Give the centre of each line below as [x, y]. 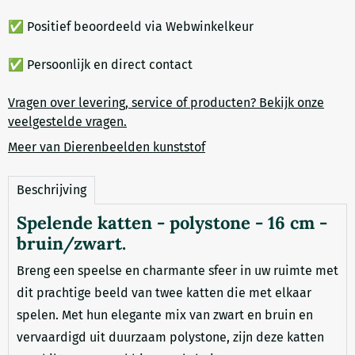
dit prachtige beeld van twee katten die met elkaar [164, 292]
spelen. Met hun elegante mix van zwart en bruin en [165, 315]
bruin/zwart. [71, 243]
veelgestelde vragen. [67, 121]
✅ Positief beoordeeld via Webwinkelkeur [131, 26]
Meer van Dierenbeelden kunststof [107, 147]
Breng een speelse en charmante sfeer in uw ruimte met [177, 270]
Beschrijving [52, 189]
